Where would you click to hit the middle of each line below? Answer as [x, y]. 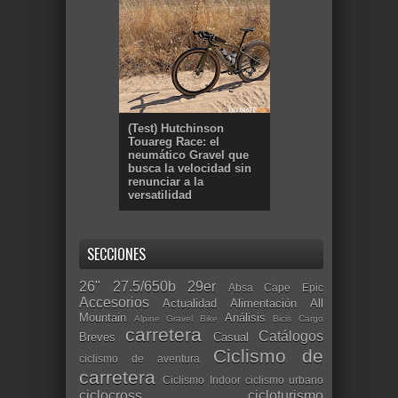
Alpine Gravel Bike [176, 318]
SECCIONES [116, 254]
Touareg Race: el [174, 141]
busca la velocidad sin [190, 168]
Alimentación [263, 303]
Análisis [245, 317]
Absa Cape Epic [276, 287]
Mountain [103, 317]
